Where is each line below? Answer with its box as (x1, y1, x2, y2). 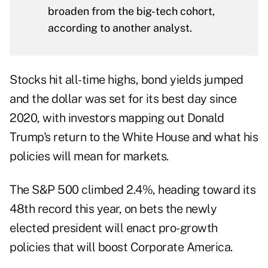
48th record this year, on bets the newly (10, 202, 217, 217)
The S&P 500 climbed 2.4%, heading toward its (10, 182, 255, 197)
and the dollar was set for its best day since (10, 92, 237, 106)
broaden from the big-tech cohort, (48, 5, 215, 18)
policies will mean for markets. (10, 149, 169, 164)
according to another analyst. (48, 22, 192, 35)
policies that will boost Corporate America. (10, 240, 233, 255)
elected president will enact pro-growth (10, 221, 218, 236)
